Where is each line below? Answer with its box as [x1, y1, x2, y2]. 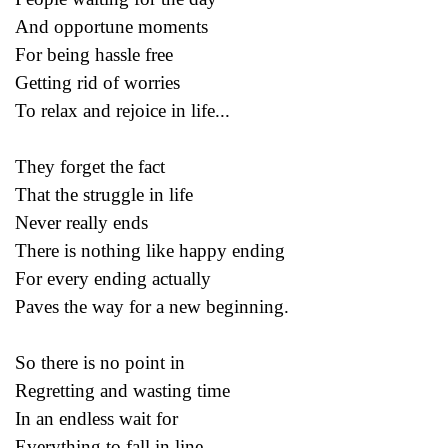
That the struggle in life [15, 183, 193, 205]
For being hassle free [15, 43, 173, 65]
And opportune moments [15, 15, 208, 37]
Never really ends [15, 211, 148, 233]
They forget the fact [15, 155, 165, 177]
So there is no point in [15, 351, 185, 373]
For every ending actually [15, 267, 211, 289]
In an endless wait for [15, 407, 178, 429]
